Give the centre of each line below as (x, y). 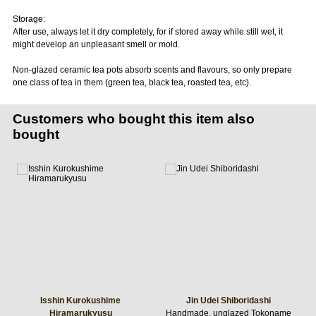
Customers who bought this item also (133, 119)
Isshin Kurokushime (80, 300)
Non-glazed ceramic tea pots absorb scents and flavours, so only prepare (152, 69)
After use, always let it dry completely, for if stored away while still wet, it (147, 31)
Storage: (29, 19)
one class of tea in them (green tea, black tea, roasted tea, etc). (132, 82)
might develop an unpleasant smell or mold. (96, 44)
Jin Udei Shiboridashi (229, 300)
